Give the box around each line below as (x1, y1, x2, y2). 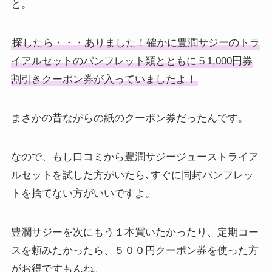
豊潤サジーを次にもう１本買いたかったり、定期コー (10, 226, 259, 239)
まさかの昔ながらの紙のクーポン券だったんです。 (10, 112, 248, 124)
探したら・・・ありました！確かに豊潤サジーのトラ (12, 37, 260, 49)
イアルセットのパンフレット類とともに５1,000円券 (10, 55, 253, 67)
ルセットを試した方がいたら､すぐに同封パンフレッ (10, 169, 254, 182)
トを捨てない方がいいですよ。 (10, 188, 155, 200)
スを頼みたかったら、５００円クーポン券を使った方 (10, 245, 259, 257)
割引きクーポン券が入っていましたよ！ (10, 73, 197, 86)
